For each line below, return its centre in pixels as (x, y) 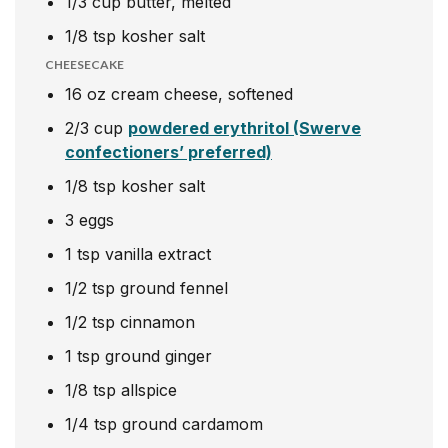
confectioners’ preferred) (168, 151)
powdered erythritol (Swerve (244, 127)
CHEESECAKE (84, 64)
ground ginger (158, 355)
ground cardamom (192, 423)
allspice (149, 389)
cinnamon (157, 321)
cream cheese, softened (202, 93)
